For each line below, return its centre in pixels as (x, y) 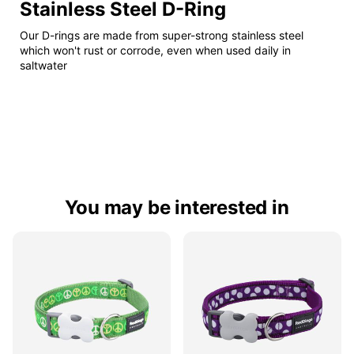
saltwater (43, 66)
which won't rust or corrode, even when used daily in (155, 51)
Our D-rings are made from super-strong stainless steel (162, 36)
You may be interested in (177, 208)
